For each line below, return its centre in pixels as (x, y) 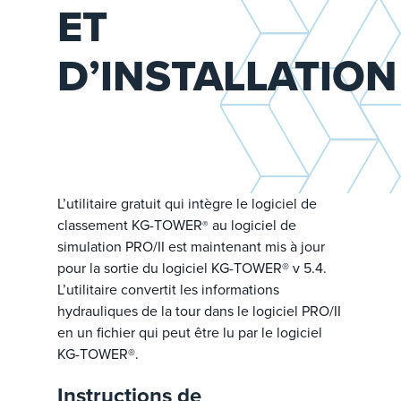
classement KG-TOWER (130, 225)
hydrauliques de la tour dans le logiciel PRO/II (199, 311)
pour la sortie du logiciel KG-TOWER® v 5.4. (192, 268)
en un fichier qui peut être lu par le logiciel (190, 333)
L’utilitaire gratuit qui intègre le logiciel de (187, 204)
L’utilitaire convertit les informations (168, 290)
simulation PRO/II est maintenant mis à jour (191, 247)
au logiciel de (252, 225)
